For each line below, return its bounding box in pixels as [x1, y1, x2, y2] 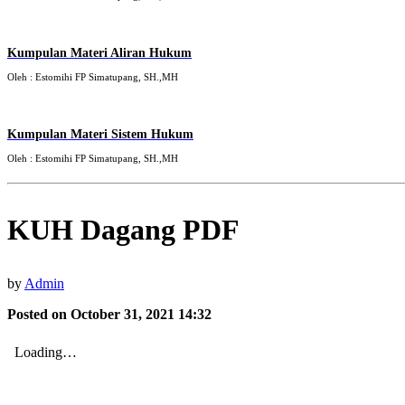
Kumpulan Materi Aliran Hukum [7, 46, 192, 61]
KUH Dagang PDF [7, 213, 240, 247]
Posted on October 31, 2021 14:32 [7, 306, 212, 323]
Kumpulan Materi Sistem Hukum [7, 127, 193, 142]
